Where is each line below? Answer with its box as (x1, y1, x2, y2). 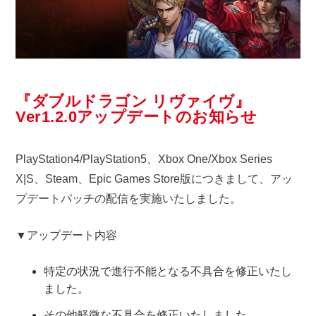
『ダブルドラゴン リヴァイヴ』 (16, 92, 251, 110)
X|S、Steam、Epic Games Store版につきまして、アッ (16, 172, 293, 185)
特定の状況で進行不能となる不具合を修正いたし (44, 265, 293, 277)
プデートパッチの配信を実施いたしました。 (16, 192, 242, 205)
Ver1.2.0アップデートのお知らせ (16, 107, 257, 126)
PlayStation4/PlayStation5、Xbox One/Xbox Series (16, 152, 273, 165)
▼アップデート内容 (16, 229, 118, 241)
